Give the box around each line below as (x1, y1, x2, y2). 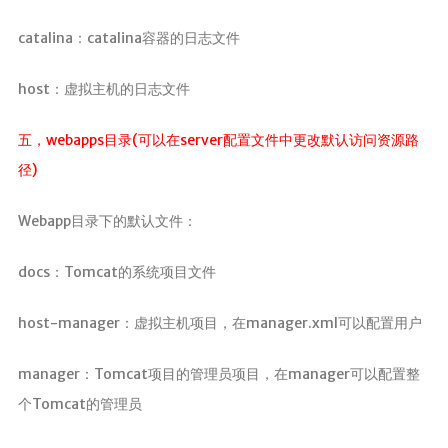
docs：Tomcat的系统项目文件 (17, 263, 216, 282)
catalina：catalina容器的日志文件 (17, 29, 240, 48)
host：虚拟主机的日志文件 (17, 80, 190, 99)
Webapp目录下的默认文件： (17, 212, 197, 231)
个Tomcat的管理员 (17, 395, 142, 414)
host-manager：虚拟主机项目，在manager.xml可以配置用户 (17, 314, 422, 333)
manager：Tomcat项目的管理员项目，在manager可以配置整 (17, 365, 420, 384)
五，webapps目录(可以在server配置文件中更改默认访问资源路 (17, 131, 419, 150)
